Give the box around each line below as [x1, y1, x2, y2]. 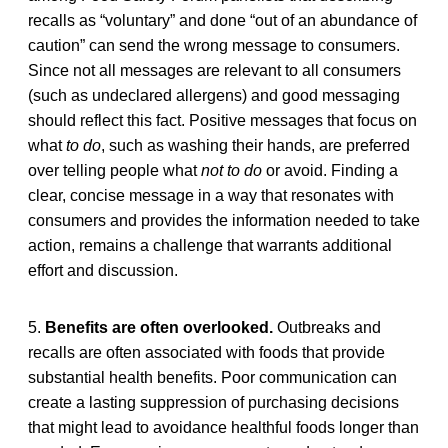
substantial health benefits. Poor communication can [28, 368, 397, 386]
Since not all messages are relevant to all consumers [28, 61, 401, 79]
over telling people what [28, 161, 201, 179]
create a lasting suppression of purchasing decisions [28, 393, 399, 411]
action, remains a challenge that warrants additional [28, 236, 392, 254]
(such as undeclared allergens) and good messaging [28, 86, 400, 104]
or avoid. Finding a [262, 161, 398, 179]
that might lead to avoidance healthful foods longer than [28, 418, 419, 436]
